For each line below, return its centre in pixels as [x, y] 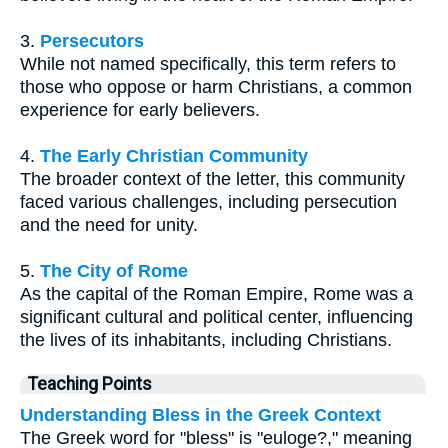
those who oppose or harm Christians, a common [216, 86]
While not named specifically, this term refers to [208, 63]
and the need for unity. [109, 224]
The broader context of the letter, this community [212, 178]
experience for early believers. [140, 109]
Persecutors [92, 40]
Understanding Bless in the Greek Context [200, 414]
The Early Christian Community [174, 155]
